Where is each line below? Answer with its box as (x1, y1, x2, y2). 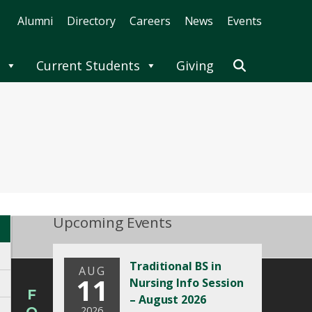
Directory (67, 13, 116, 29)
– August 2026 (129, 292, 207, 307)
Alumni (17, 13, 54, 29)
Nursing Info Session (129, 275, 244, 290)
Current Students (36, 57, 140, 75)
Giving (175, 57, 214, 75)
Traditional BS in (129, 258, 221, 274)
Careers (129, 13, 171, 29)
